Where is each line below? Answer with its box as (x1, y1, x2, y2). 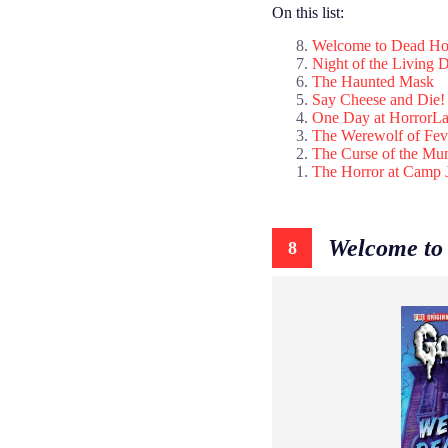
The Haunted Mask (312, 73, 434, 91)
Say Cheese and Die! (312, 91, 445, 109)
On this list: (272, 4, 344, 22)
